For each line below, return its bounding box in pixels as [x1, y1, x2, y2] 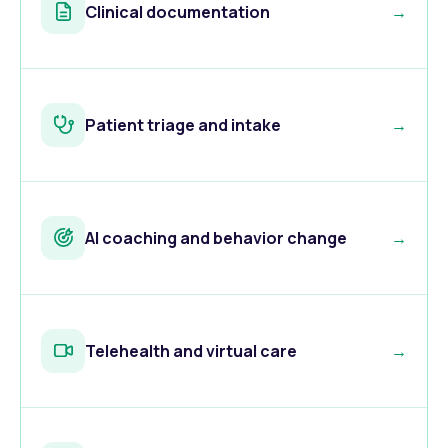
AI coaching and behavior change [85, 226, 347, 249]
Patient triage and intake [85, 113, 281, 136]
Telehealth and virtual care [85, 339, 297, 362]
